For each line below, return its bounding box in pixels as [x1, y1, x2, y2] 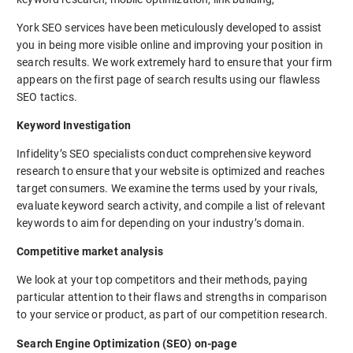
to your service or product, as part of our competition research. [17, 308, 329, 321]
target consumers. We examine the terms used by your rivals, [17, 182, 318, 195]
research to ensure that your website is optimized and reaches [17, 165, 325, 178]
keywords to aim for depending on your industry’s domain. [17, 217, 305, 230]
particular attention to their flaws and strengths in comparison [17, 291, 327, 304]
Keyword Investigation [17, 119, 132, 132]
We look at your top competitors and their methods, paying [17, 273, 308, 287]
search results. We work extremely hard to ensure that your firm [17, 56, 332, 69]
